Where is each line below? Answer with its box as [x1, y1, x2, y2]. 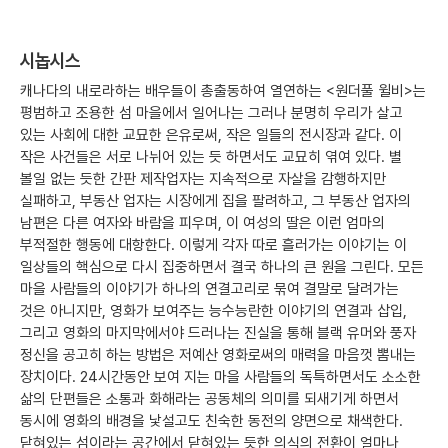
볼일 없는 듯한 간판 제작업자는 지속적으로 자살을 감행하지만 [20, 170, 386, 189]
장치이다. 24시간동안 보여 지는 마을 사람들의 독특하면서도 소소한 [20, 368, 421, 387]
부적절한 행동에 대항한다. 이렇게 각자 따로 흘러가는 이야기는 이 [20, 236, 407, 255]
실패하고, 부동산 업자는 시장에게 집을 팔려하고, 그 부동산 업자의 [20, 192, 411, 211]
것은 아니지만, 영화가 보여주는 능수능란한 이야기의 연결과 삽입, [20, 302, 407, 321]
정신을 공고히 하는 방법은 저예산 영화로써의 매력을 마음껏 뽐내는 [20, 346, 416, 365]
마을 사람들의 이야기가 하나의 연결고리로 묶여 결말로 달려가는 [20, 280, 399, 299]
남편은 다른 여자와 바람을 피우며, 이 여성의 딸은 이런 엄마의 [20, 214, 385, 233]
